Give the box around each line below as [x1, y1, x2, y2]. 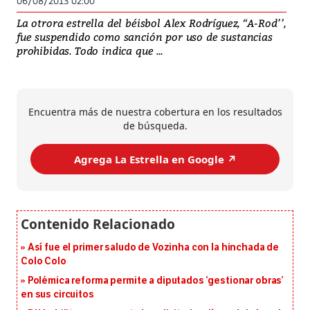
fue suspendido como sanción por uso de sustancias [17, 30, 273, 44]
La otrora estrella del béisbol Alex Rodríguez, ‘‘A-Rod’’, [17, 16, 286, 30]
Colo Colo [21, 255, 66, 268]
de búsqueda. [122, 119, 188, 133]
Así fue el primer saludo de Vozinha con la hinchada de [27, 241, 280, 254]
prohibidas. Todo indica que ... [17, 44, 163, 58]
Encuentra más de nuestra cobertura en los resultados [28, 105, 282, 119]
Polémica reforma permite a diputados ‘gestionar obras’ [27, 275, 284, 287]
